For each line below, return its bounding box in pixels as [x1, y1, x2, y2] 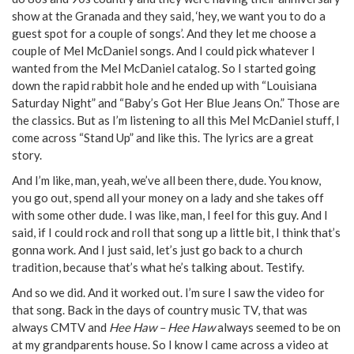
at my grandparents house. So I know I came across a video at [12, 337, 329, 352]
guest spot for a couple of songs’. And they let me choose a [12, 25, 316, 40]
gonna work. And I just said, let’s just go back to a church [12, 242, 303, 257]
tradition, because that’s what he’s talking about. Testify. [12, 259, 304, 274]
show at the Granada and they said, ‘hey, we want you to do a [12, 8, 326, 23]
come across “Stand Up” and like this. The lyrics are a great [12, 130, 314, 145]
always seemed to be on [215, 319, 341, 334]
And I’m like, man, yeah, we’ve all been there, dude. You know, [12, 172, 321, 187]
